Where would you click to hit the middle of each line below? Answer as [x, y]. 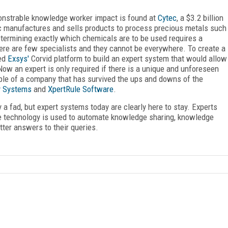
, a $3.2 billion [200, 18]
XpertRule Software [81, 89]
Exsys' [18, 58]
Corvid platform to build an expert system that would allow [128, 58]
